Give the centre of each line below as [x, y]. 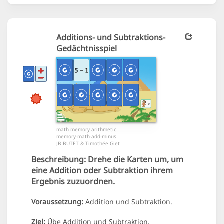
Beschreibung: [59, 160]
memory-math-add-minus [86, 137]
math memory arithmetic [86, 130]
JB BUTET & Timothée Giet [88, 144]
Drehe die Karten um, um [135, 160]
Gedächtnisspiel [87, 49]
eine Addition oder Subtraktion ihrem [102, 171]
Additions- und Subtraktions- [111, 38]
